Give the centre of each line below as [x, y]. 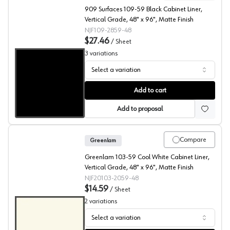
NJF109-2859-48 [108, 30]
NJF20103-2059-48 [112, 178]
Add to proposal [140, 109]
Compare [193, 140]
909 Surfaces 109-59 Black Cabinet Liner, [143, 9]
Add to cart [150, 90]
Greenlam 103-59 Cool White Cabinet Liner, [147, 157]
